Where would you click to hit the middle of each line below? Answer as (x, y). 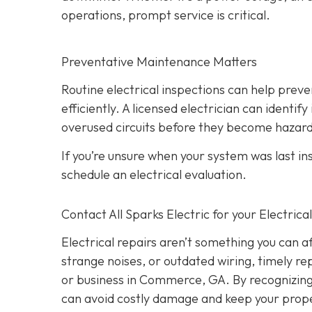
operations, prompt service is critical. (166, 15)
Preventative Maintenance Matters (159, 61)
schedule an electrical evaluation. (154, 175)
